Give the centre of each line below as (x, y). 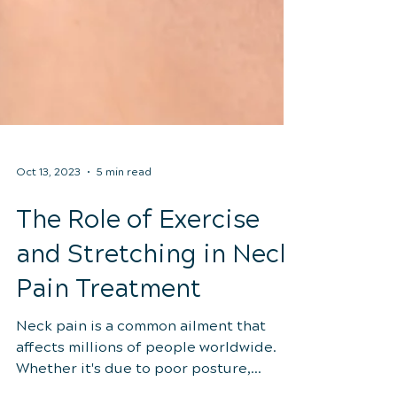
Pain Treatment (109, 347)
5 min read (124, 230)
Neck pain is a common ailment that (141, 384)
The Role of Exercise (138, 278)
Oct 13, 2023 (48, 230)
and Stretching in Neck (155, 313)
